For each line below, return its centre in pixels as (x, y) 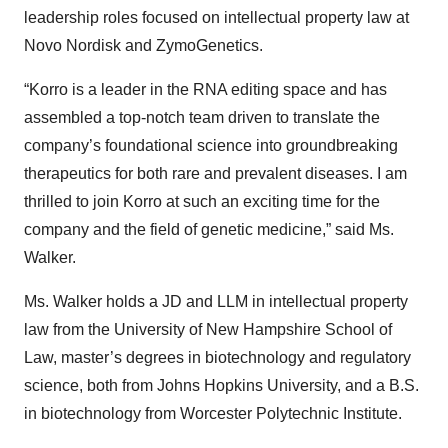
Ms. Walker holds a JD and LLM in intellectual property (216, 301)
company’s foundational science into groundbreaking (211, 145)
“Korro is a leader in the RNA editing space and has (205, 89)
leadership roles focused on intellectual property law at (216, 17)
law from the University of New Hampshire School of (208, 329)
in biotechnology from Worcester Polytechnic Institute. (213, 413)
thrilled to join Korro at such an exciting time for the (202, 201)
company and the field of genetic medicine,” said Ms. (209, 229)
